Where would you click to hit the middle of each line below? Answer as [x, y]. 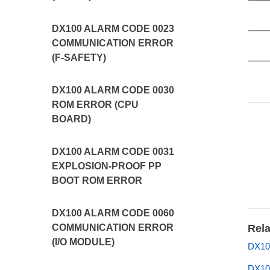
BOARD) [72, 119]
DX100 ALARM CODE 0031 [113, 152]
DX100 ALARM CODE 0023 [113, 29]
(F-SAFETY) [79, 58]
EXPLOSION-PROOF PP [107, 166]
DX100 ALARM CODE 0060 [113, 213]
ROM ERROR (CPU [96, 105]
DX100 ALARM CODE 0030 [113, 90]
